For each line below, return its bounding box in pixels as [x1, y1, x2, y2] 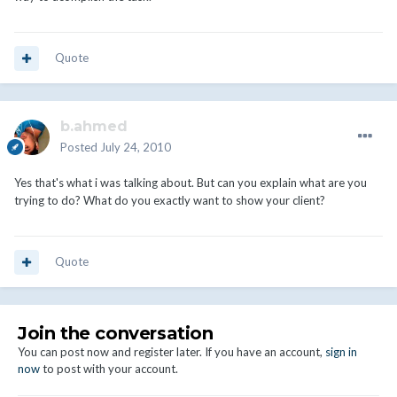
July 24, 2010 [100, 140, 171, 155]
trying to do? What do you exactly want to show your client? [14, 193, 325, 208]
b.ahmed [60, 118, 128, 136]
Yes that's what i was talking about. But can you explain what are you [14, 175, 367, 191]
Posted [60, 140, 100, 155]
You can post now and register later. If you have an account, [18, 345, 325, 360]
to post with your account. [40, 362, 178, 377]
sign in [325, 345, 357, 360]
